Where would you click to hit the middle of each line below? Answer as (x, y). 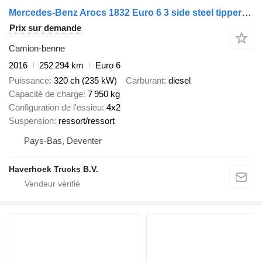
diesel (180, 81)
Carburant (145, 81)
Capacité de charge (46, 94)
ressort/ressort (87, 121)
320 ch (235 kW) (85, 81)
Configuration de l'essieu (55, 108)
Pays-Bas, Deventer (63, 141)
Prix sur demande (45, 27)
